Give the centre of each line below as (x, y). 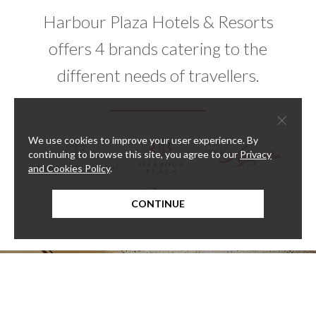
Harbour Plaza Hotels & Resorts (158, 22)
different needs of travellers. (158, 75)
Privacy (256, 154)
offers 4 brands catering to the (158, 49)
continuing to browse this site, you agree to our (134, 154)
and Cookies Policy (69, 168)
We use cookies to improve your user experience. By (143, 140)
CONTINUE (158, 203)
